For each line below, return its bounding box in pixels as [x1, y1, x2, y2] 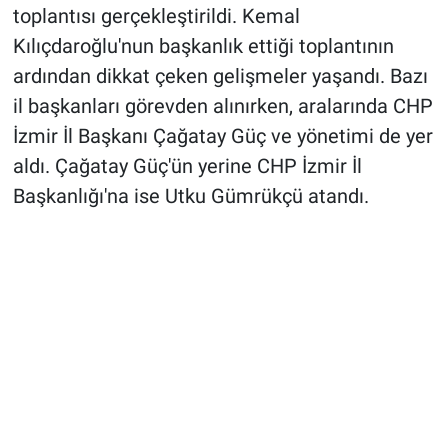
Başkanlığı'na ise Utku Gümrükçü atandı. [12, 183, 369, 208]
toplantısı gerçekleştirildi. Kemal [12, 3, 300, 28]
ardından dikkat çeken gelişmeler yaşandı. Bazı [12, 63, 428, 88]
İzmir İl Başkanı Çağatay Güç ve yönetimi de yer [12, 123, 433, 148]
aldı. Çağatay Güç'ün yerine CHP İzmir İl [12, 153, 362, 178]
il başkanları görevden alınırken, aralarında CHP [12, 93, 433, 118]
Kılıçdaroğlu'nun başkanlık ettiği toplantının [12, 33, 394, 58]
